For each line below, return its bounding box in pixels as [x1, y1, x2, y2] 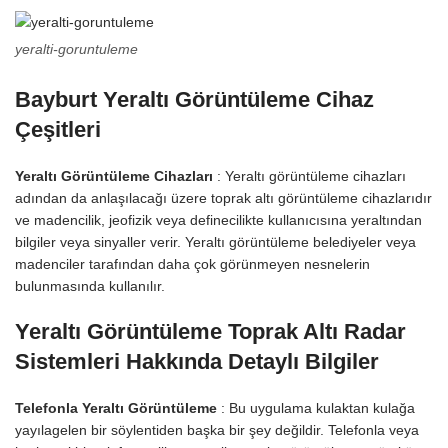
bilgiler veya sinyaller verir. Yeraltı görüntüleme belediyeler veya [15, 234, 416, 251]
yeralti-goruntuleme [15, 41, 138, 58]
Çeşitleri [15, 117, 101, 143]
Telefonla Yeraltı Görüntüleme [15, 400, 217, 417]
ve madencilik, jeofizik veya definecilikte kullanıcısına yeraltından [15, 212, 422, 229]
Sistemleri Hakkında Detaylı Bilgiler [15, 349, 379, 375]
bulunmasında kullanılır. [15, 278, 165, 295]
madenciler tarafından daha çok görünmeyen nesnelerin [15, 256, 370, 273]
